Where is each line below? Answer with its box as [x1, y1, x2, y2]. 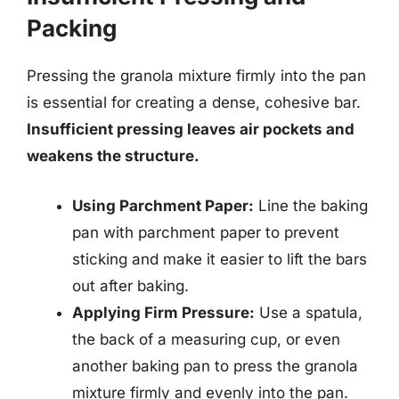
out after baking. [72, 276, 189, 295]
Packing [27, 14, 117, 42]
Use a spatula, [255, 303, 362, 322]
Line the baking [254, 196, 368, 215]
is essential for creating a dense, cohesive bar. [27, 94, 361, 111]
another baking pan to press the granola [72, 356, 358, 375]
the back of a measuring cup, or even [72, 330, 340, 348]
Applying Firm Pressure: [72, 303, 255, 322]
